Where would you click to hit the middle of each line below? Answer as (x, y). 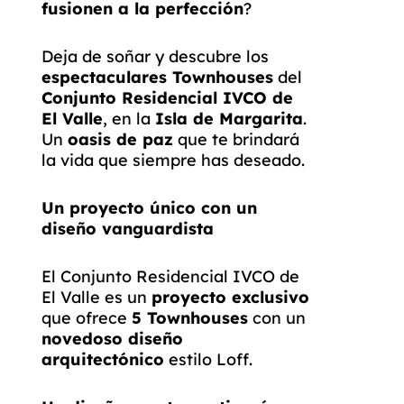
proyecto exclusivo (230, 297)
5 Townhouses (190, 318)
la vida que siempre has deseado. (173, 160)
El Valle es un (96, 297)
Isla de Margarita (229, 119)
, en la (129, 119)
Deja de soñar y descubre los (155, 56)
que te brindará (236, 139)
